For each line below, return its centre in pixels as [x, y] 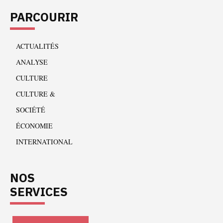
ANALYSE [32, 62]
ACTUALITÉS [37, 46]
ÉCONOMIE [34, 125]
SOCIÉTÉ [31, 110]
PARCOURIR [44, 17]
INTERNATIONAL [44, 141]
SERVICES [39, 192]
